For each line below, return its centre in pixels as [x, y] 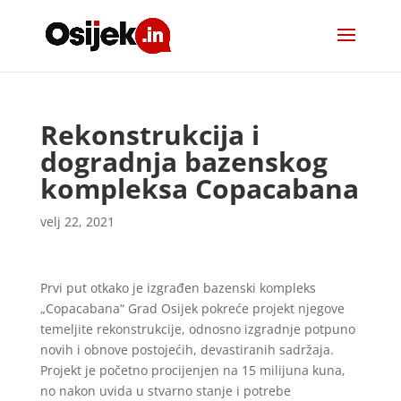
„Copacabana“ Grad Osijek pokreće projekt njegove [192, 308]
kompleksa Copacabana [199, 188]
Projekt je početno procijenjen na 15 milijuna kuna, [192, 370]
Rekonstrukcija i [149, 135]
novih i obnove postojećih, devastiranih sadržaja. [187, 350]
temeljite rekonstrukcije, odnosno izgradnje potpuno [197, 329]
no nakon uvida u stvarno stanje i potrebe [165, 391]
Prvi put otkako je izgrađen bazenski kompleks [178, 288]
